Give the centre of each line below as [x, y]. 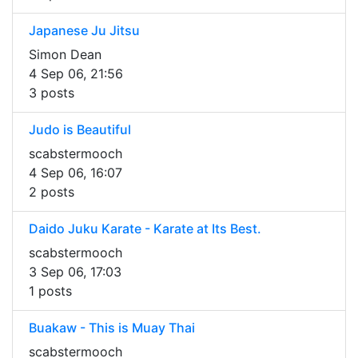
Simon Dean [65, 55]
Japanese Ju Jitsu [84, 31]
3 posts [52, 93]
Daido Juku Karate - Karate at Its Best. [145, 229]
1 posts [50, 291]
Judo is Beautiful [80, 130]
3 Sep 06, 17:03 [75, 272]
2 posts [52, 192]
